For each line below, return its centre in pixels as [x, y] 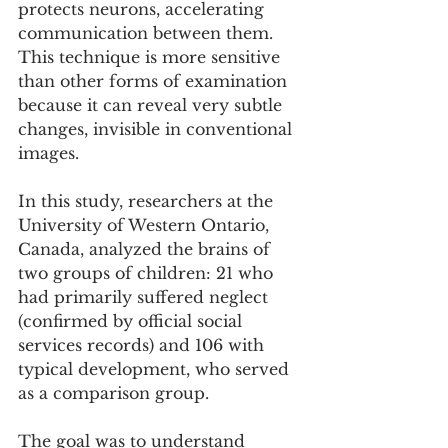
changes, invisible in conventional [157, 129]
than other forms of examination [155, 81]
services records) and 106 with [143, 345]
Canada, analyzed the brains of [146, 249]
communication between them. [148, 33]
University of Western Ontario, [146, 225]
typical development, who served [156, 369]
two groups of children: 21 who [148, 273]
